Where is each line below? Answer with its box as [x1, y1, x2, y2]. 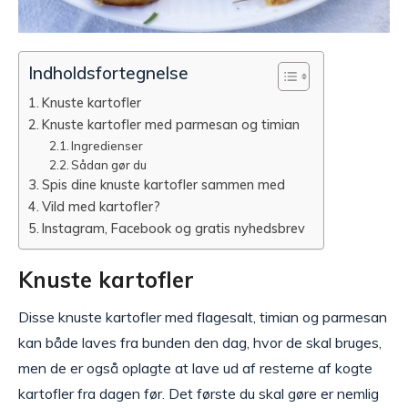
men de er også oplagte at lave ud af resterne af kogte [18, 359, 372, 377]
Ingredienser [71, 138, 144, 153]
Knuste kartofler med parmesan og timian [41, 116, 300, 133]
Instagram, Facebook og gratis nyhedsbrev [41, 219, 305, 237]
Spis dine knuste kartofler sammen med [41, 176, 285, 193]
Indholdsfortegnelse [28, 62, 189, 85]
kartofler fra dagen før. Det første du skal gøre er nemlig [18, 384, 379, 403]
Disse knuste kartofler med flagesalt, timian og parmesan [18, 308, 387, 326]
